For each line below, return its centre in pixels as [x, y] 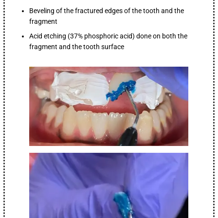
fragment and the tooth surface [77, 46]
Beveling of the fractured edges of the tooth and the [107, 10]
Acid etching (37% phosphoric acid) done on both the [109, 36]
